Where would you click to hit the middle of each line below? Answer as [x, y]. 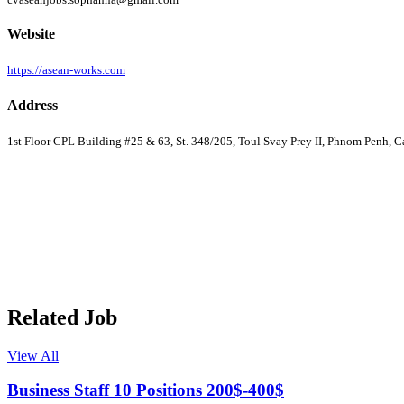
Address [32, 105]
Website [31, 34]
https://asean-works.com [66, 70]
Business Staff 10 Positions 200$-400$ [146, 390]
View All [33, 355]
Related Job [62, 317]
